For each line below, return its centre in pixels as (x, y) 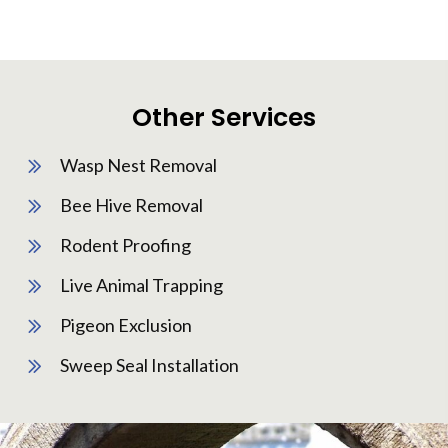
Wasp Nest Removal (138, 164)
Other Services (224, 117)
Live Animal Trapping (141, 284)
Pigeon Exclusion (126, 324)
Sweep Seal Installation (149, 364)
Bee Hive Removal (131, 204)
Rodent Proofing (125, 244)
